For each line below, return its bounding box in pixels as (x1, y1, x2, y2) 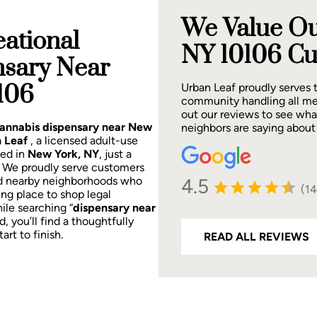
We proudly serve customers (2, 161, 144, 175)
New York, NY (28, 147, 99, 161)
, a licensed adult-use (30, 134, 138, 148)
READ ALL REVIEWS (204, 229, 309, 243)
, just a (99, 147, 132, 161)
